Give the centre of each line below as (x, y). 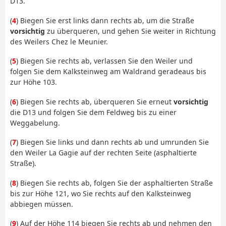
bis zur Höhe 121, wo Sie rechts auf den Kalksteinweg (101, 193)
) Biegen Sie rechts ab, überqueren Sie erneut (95, 101)
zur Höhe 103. (34, 82)
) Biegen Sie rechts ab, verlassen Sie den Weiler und (104, 61)
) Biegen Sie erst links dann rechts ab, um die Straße (105, 20)
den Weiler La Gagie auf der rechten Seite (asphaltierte (103, 153)
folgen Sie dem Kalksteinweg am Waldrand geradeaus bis (108, 72)
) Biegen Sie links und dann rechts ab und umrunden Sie (112, 142)
